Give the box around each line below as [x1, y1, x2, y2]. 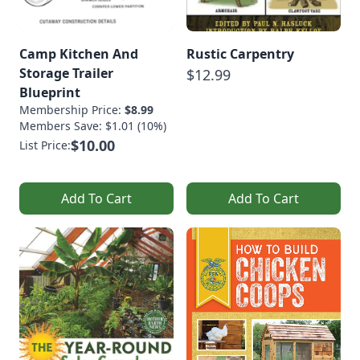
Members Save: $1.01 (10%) [19, 117, 166, 133]
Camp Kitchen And [19, 44, 138, 63]
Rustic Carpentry [186, 44, 294, 63]
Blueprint [19, 83, 80, 101]
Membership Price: [19, 101, 125, 117]
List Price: [19, 137, 71, 153]
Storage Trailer [19, 63, 113, 82]
